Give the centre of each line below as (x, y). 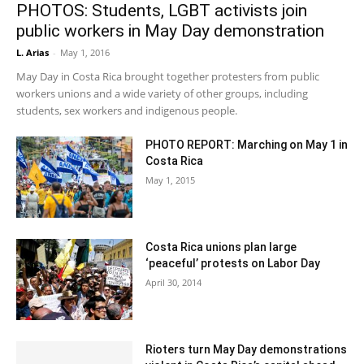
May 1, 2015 (170, 180)
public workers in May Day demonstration (170, 30)
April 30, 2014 (173, 282)
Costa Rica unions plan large (221, 247)
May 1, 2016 (85, 52)
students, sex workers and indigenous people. (127, 110)
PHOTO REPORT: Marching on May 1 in (246, 144)
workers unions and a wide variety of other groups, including (162, 93)
